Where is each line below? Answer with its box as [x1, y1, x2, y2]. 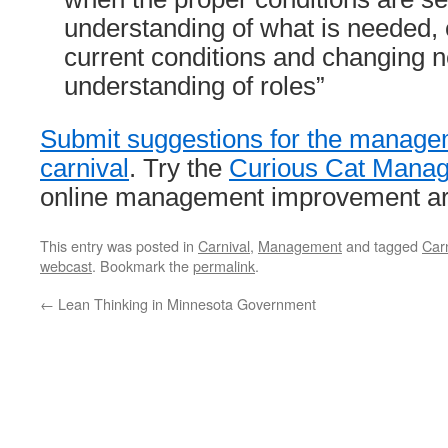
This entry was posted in [40, 235, 198, 256]
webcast [40, 255, 92, 276]
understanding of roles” [64, 72, 325, 100]
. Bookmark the [92, 255, 193, 276]
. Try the [129, 154, 229, 182]
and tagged [342, 235, 422, 256]
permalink [193, 255, 255, 276]
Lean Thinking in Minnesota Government [54, 293, 316, 314]
